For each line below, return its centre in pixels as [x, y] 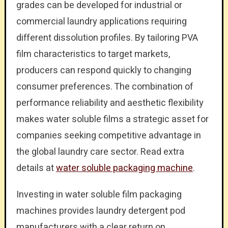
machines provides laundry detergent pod [101, 211]
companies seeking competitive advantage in [108, 135]
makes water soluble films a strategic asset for [112, 119]
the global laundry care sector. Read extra [100, 152]
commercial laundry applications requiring [101, 21]
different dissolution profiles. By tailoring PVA [107, 38]
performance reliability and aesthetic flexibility [110, 103]
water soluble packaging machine [124, 168]
